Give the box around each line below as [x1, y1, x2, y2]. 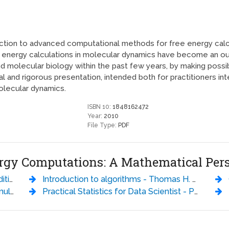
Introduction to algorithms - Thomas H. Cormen [42, 174, 193, 185]
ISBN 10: [87, 103, 112, 111]
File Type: [87, 122, 118, 129]
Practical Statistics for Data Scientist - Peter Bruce [42, 187, 195, 197]
